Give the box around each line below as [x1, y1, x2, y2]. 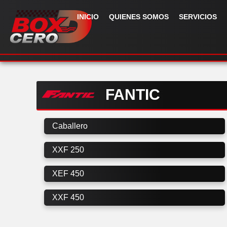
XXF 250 [52, 145, 84, 154]
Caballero [52, 121, 88, 130]
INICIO [77, 13, 99, 21]
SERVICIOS [179, 13, 217, 21]
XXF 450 [52, 193, 84, 202]
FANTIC [105, 86, 160, 103]
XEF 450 [52, 169, 84, 178]
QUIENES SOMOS [109, 13, 169, 21]
